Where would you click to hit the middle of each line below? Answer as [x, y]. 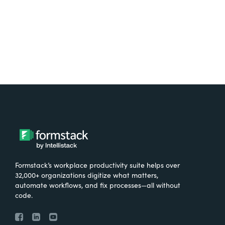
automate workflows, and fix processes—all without [98, 185]
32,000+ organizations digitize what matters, [87, 175]
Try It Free [63, 9]
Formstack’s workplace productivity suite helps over [97, 165]
